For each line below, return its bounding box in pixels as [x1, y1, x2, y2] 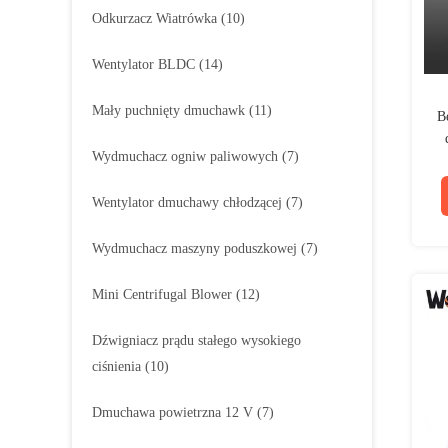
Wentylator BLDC [92, 57, 195, 72]
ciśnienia [92, 359, 141, 374]
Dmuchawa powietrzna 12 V [92, 405, 253, 420]
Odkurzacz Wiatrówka [92, 11, 217, 26]
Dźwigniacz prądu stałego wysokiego [92, 333, 301, 348]
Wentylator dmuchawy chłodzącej [92, 195, 282, 210]
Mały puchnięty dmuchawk [92, 103, 245, 118]
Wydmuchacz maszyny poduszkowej [92, 241, 297, 256]
